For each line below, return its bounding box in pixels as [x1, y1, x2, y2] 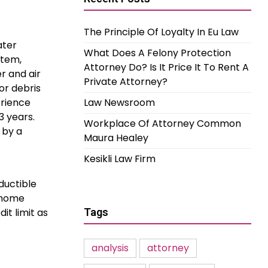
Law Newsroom [84, 96, 155, 109]
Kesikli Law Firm [84, 152, 156, 166]
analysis [92, 241, 129, 255]
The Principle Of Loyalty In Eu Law [84, 25, 239, 39]
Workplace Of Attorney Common [84, 117, 241, 130]
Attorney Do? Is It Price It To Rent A [84, 60, 249, 74]
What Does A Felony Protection [84, 46, 231, 60]
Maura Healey [84, 131, 148, 145]
